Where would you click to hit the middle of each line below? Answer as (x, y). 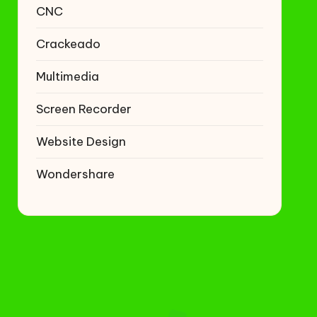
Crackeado (68, 44)
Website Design (81, 142)
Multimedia (67, 76)
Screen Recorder (83, 109)
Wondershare (75, 174)
